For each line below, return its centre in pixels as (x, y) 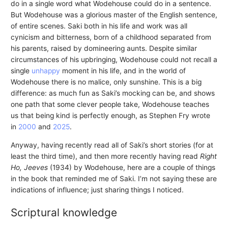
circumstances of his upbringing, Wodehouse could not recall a (114, 59)
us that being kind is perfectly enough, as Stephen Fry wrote (110, 115)
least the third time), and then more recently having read (105, 156)
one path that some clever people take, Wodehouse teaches (110, 104)
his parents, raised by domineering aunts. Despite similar (104, 48)
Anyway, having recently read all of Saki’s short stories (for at (112, 145)
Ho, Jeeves (29, 167)
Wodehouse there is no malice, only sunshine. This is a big (106, 82)
